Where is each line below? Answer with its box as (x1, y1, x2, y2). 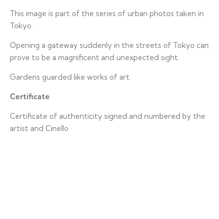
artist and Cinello (10, 123, 68, 133)
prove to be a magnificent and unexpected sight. (10, 52, 179, 62)
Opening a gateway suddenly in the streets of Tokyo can (10, 40, 209, 50)
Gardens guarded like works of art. (10, 72, 131, 82)
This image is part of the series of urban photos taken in (10, 8, 204, 18)
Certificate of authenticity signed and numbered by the (10, 111, 205, 121)
